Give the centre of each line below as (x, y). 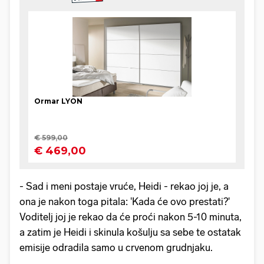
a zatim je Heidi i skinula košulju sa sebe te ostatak (130, 232)
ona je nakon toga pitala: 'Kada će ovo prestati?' (125, 201)
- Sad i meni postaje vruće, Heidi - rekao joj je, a (124, 186)
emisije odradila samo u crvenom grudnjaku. (117, 247)
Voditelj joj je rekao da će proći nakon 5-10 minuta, (131, 217)
